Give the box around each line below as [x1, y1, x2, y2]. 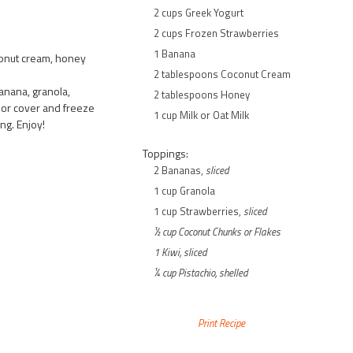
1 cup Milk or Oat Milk [154, 106, 249, 123]
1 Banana [154, 45, 195, 61]
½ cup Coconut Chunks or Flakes [154, 223, 281, 240]
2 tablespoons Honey [154, 86, 250, 102]
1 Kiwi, [154, 243, 181, 260]
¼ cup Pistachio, [154, 264, 219, 281]
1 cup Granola [154, 182, 215, 199]
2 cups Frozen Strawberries [154, 24, 279, 41]
